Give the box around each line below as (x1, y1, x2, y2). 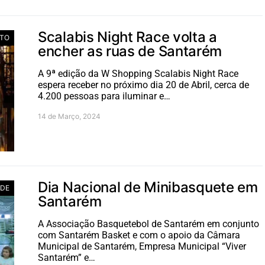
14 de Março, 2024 (38, 112, 101, 121)
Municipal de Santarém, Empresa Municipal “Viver (38, 241, 246, 252)
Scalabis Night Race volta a (38, 28, 217, 46)
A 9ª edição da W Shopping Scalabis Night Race (38, 68, 238, 79)
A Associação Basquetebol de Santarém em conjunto (38, 218, 259, 230)
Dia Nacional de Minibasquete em (38, 179, 258, 196)
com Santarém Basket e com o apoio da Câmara (38, 230, 240, 241)
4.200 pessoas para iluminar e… (38, 91, 170, 102)
